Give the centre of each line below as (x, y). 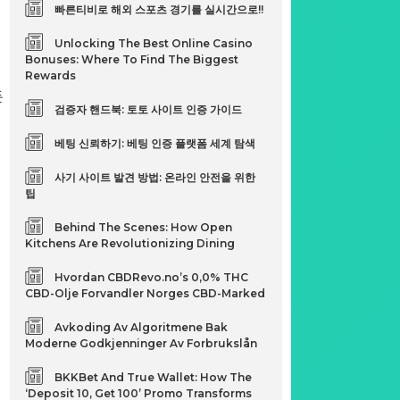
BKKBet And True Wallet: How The (154, 377)
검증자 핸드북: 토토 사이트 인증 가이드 (149, 109)
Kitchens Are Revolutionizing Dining (130, 243)
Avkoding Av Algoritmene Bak (142, 327)
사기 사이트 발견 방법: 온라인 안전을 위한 (155, 177)
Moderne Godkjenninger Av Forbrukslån (142, 343)
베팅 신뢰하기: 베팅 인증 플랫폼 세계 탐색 (155, 143)
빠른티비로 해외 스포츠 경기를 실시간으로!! (159, 9)
